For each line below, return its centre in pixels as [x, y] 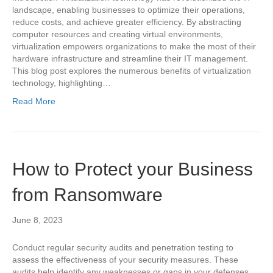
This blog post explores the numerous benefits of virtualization [132, 71]
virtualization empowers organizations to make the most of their [134, 46]
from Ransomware [87, 195]
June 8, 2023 [37, 220]
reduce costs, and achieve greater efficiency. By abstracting [127, 22]
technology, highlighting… [62, 83]
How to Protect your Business [133, 169]
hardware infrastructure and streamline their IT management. [130, 58]
